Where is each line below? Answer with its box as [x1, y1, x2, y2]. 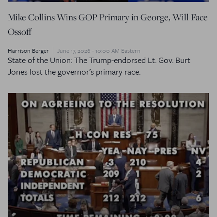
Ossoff [8, 25, 31, 38]
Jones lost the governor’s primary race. [8, 65, 140, 78]
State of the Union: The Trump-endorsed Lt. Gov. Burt [8, 54, 190, 66]
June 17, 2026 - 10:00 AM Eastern [57, 46, 140, 55]
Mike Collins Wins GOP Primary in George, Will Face [8, 11, 208, 24]
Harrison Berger [8, 46, 49, 55]
